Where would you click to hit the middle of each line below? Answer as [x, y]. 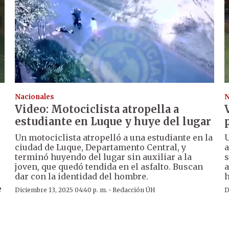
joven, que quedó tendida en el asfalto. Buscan [109, 167]
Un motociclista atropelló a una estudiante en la [114, 138]
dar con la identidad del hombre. [82, 177]
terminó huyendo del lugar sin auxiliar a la [104, 157]
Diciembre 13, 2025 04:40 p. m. [61, 190]
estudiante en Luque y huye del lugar [113, 122]
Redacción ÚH [134, 190]
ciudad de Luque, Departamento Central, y [101, 147]
